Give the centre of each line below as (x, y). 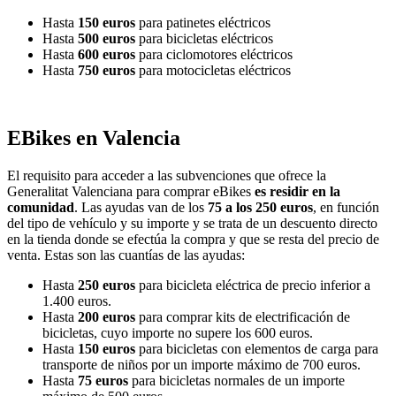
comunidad (41, 207)
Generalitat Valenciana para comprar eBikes (131, 191)
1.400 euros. (77, 301)
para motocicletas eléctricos (213, 70)
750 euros (107, 70)
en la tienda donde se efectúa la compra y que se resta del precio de (193, 239)
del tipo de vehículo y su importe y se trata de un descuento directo (192, 223)
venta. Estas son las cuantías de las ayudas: (126, 255)
